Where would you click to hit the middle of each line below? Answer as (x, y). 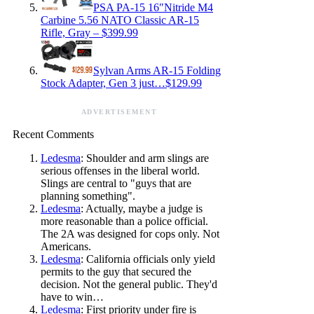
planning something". (88, 196)
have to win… (72, 296)
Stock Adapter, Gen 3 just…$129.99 (121, 83)
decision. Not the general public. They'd (129, 284)
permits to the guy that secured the (116, 271)
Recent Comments (53, 134)
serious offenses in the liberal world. (120, 170)
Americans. (66, 246)
